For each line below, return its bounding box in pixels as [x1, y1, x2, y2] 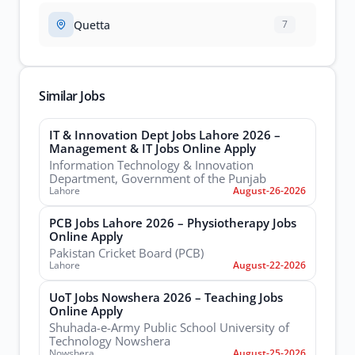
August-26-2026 [233, 184, 306, 197]
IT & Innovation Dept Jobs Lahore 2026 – [49, 127, 281, 143]
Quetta [74, 17, 110, 32]
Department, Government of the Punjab [49, 170, 266, 186]
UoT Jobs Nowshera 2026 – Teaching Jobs [49, 289, 283, 305]
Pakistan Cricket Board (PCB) [49, 245, 204, 261]
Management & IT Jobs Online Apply [49, 140, 256, 156]
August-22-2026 [233, 258, 306, 272]
